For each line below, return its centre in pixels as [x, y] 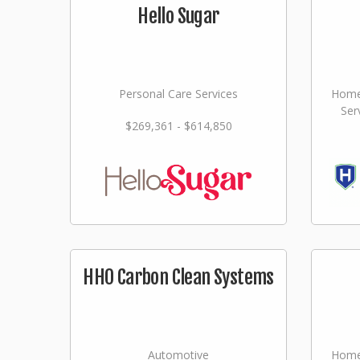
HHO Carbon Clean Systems [178, 277]
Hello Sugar [178, 16]
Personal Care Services [178, 94]
